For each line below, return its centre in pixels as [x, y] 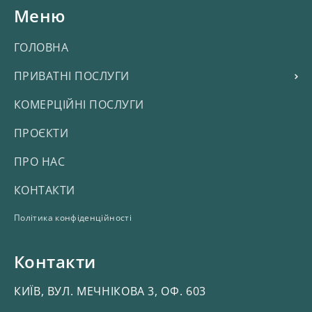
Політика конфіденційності [73, 217]
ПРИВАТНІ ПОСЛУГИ [72, 76]
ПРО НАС [40, 161]
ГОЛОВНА [41, 47]
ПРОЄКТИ [41, 133]
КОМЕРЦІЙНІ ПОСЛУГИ [79, 104]
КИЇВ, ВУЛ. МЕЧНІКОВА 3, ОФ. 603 [110, 291]
